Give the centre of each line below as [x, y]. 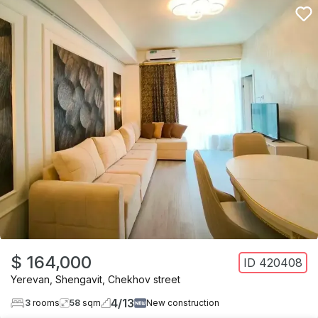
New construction [183, 303]
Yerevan [30, 279]
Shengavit [79, 279]
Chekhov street [144, 279]
